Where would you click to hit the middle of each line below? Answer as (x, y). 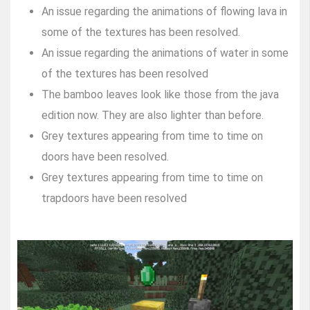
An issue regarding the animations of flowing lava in (164, 12)
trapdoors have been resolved (114, 199)
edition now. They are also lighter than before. (153, 116)
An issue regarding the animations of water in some (165, 53)
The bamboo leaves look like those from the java (160, 95)
